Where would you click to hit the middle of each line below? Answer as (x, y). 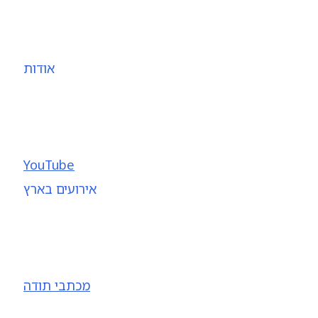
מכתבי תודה (57, 285)
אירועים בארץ (60, 189)
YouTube (49, 165)
